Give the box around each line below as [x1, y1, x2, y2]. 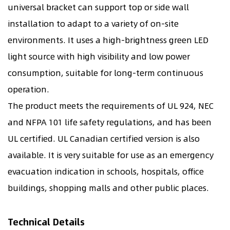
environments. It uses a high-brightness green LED [8, 33, 208, 47]
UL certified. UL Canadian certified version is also [8, 132, 200, 145]
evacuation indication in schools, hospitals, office [8, 165, 204, 178]
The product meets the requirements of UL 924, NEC [8, 99, 214, 112]
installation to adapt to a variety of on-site [8, 17, 179, 30]
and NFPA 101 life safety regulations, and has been [8, 116, 212, 129]
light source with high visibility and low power [8, 50, 190, 63]
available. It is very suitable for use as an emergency [8, 148, 214, 162]
